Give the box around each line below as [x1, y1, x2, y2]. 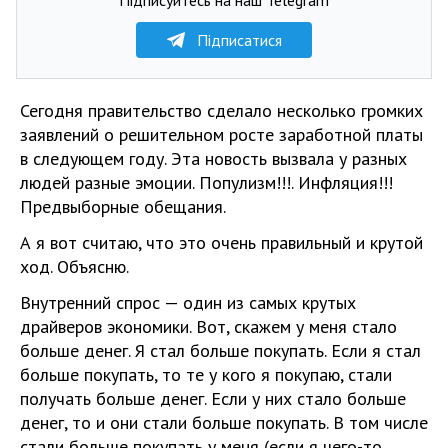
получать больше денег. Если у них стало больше [20, 386, 406, 410]
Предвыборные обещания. [20, 194, 226, 218]
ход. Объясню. [20, 254, 129, 278]
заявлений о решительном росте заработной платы [20, 122, 423, 146]
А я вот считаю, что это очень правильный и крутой [20, 230, 423, 254]
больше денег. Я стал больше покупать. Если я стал [20, 338, 421, 362]
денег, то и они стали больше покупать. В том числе [20, 410, 428, 434]
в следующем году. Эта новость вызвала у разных [20, 146, 407, 170]
